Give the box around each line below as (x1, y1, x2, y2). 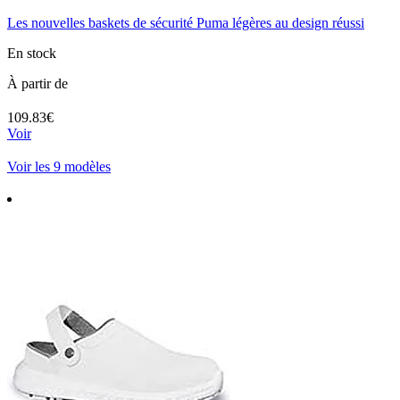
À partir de (7, 75, 68, 91)
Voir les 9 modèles (7, 158, 111, 174)
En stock (7, 45, 56, 61)
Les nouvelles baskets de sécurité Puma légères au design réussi (7, 14, 364, 30)
